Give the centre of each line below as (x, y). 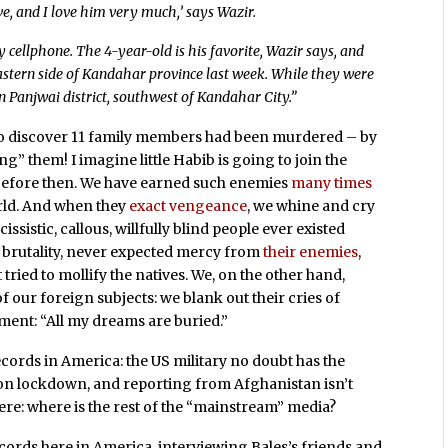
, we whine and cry (311, 206)
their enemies (311, 252)
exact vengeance (188, 206)
